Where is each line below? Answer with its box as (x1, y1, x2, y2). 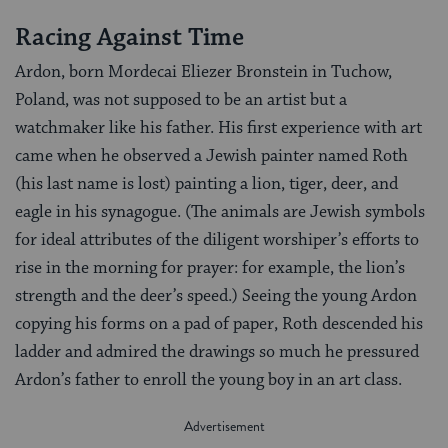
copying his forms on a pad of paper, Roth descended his (15, 313, 423, 336)
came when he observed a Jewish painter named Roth (15, 145, 408, 168)
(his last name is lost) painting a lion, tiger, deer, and (15, 173, 398, 196)
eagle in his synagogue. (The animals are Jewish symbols (15, 201, 425, 224)
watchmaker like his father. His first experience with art (15, 117, 422, 140)
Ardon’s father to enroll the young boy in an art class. (15, 369, 402, 392)
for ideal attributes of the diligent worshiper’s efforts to (15, 229, 419, 252)
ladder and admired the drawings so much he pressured (15, 341, 419, 364)
